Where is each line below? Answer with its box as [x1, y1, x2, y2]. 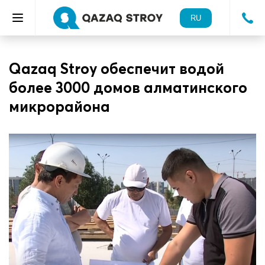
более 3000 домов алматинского [9, 79, 247, 96]
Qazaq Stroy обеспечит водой [9, 60, 224, 77]
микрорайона [9, 98, 110, 115]
